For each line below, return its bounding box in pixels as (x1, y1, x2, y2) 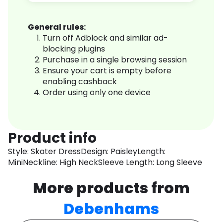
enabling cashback (43, 76, 117, 88)
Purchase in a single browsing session (43, 54, 187, 66)
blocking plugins (43, 43, 105, 55)
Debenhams (63, 199, 159, 220)
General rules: (28, 21, 86, 33)
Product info (8, 128, 97, 148)
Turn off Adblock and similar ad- (43, 32, 168, 44)
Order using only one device (43, 87, 151, 99)
